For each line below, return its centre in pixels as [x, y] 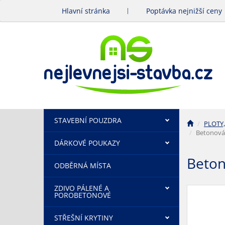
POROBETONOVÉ [83, 195]
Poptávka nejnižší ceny [184, 11]
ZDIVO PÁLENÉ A [82, 188]
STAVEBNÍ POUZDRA [88, 120]
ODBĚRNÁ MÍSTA [83, 165]
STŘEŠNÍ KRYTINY [84, 218]
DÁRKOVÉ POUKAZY [87, 143]
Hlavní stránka [86, 11]
